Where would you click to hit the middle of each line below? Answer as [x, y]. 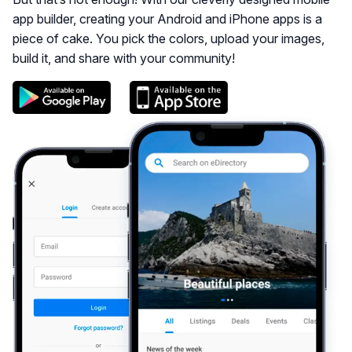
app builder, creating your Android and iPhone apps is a [167, 19]
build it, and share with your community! [124, 58]
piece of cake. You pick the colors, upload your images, [169, 38]
